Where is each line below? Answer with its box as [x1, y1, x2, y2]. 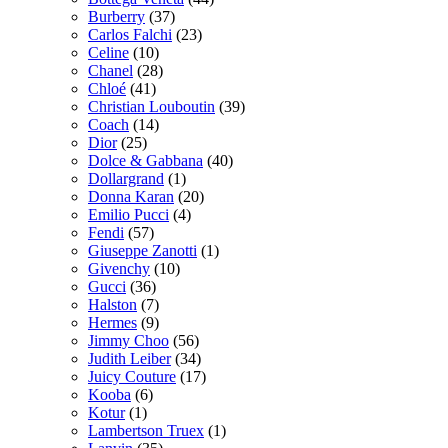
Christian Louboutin [88, 97, 215, 115]
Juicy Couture [88, 367, 176, 385]
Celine [88, 43, 129, 61]
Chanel [88, 61, 133, 79]
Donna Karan [88, 187, 174, 205]
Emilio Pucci [88, 205, 169, 223]
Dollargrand [88, 169, 164, 187]
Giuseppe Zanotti [88, 241, 197, 259]
